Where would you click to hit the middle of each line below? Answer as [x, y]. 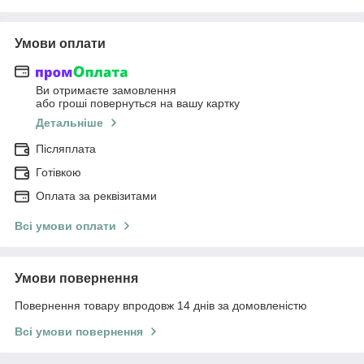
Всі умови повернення [79, 332]
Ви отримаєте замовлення [106, 91]
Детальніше [69, 123]
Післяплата [66, 149]
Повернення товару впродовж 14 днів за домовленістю [161, 306]
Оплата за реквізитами [96, 196]
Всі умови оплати [65, 226]
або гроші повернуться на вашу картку [138, 104]
